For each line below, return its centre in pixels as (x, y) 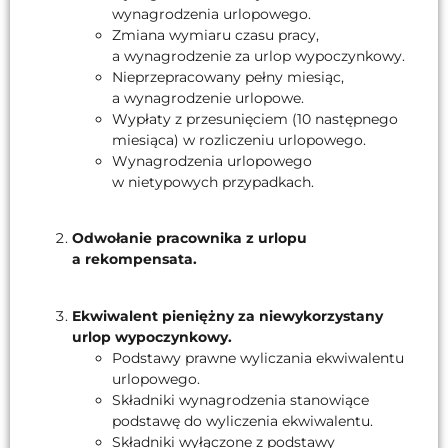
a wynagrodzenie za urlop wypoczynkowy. (258, 55)
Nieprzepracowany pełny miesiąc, (228, 76)
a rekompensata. (134, 259)
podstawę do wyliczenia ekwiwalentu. (242, 420)
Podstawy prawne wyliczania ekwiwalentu (258, 357)
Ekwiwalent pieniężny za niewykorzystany (227, 315)
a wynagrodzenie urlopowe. (208, 97)
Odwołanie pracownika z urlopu (189, 238)
